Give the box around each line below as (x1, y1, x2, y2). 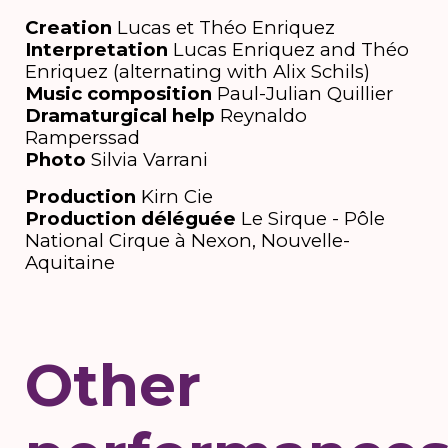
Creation (24, 15, 112, 39)
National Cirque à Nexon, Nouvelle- (24, 229, 350, 253)
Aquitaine (24, 251, 115, 275)
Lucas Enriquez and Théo (167, 37, 409, 61)
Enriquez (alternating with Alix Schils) (24, 59, 370, 83)
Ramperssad (24, 125, 140, 149)
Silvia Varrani (85, 147, 208, 171)
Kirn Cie (135, 185, 213, 209)
